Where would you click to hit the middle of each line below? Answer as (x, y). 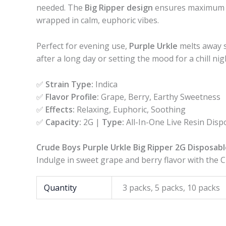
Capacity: (63, 122)
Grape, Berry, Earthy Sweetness (160, 97)
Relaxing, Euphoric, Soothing (130, 109)
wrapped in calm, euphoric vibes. (98, 20)
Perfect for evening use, (83, 46)
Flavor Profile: (72, 97)
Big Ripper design (119, 8)
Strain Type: (69, 84)
